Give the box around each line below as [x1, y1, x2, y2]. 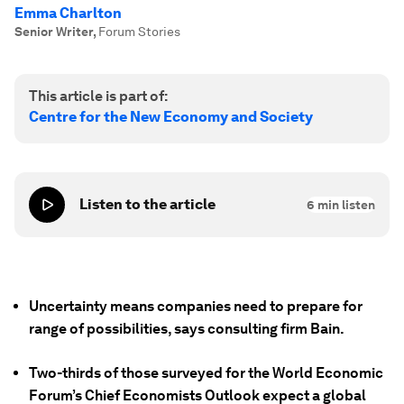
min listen [315, 197, 375, 212]
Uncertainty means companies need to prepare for [29, 298, 363, 315]
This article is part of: [29, 87, 168, 105]
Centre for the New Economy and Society [29, 108, 313, 125]
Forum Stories [98, 24, 180, 39]
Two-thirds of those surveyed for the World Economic [29, 364, 383, 381]
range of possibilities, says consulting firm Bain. [29, 320, 344, 337]
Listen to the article [79, 196, 216, 213]
